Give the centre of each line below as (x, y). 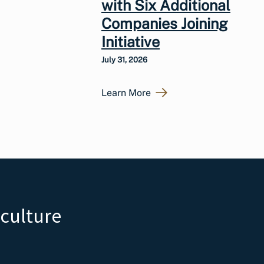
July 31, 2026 (124, 60)
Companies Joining (165, 23)
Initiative (131, 42)
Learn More (126, 93)
